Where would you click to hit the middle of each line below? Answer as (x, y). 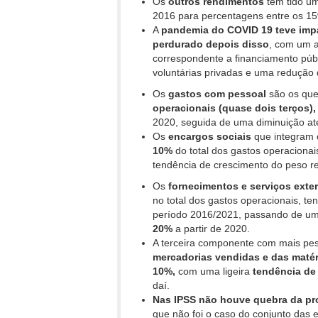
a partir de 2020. (211, 229)
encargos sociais (210, 137)
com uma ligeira (214, 272)
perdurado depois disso (211, 44)
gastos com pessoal (217, 94)
